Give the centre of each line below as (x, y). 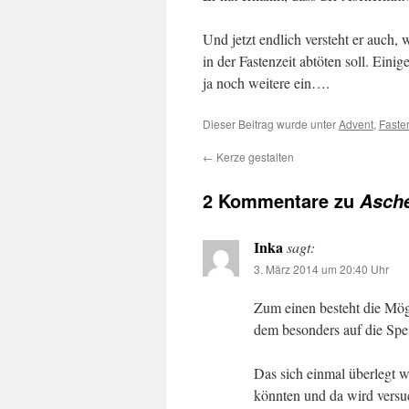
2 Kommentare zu (281, 200)
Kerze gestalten (254, 157)
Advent (356, 124)
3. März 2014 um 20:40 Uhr (321, 269)
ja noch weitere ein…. (266, 83)
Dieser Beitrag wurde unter (271, 124)
